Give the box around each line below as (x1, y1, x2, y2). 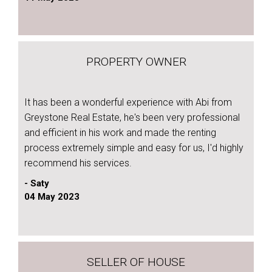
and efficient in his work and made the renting (24, 127, 216, 138)
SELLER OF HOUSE (87, 255, 185, 269)
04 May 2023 (24, 191, 80, 202)
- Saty (24, 178, 49, 189)
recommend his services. (24, 157, 132, 169)
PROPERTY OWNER (86, 55, 186, 69)
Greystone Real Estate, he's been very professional (24, 112, 240, 123)
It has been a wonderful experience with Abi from (24, 97, 232, 108)
